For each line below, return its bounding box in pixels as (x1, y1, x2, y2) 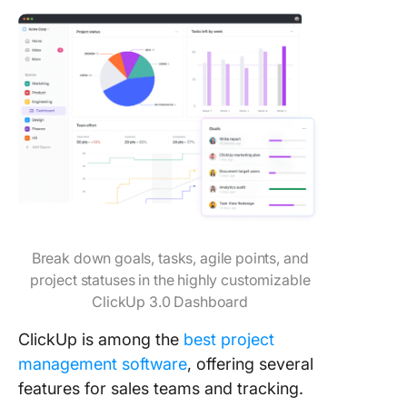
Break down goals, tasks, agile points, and (31, 248, 309, 267)
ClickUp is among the (18, 329, 184, 349)
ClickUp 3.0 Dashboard (92, 292, 249, 311)
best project (184, 329, 274, 349)
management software (18, 353, 187, 373)
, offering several (187, 353, 313, 373)
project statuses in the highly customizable (29, 270, 311, 289)
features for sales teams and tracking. (18, 378, 303, 398)
